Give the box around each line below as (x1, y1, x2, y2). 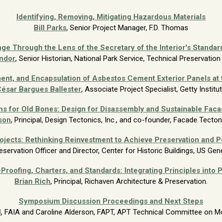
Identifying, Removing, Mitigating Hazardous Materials (16, 12, 206, 21)
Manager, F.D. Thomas (118, 23, 188, 32)
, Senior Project (66, 23, 118, 32)
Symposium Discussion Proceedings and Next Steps (19, 196, 203, 206)
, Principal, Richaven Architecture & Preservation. (51, 176, 208, 186)
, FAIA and (1, 207, 36, 217)
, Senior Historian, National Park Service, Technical (15, 54, 179, 63)
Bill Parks (34, 23, 66, 32)
